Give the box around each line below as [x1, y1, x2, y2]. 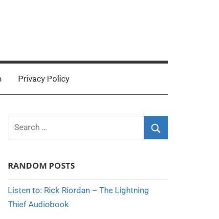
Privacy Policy [18, 74, 69, 84]
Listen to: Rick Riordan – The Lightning [7, 185, 149, 195]
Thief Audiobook [7, 199, 69, 209]
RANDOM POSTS [7, 160, 75, 171]
